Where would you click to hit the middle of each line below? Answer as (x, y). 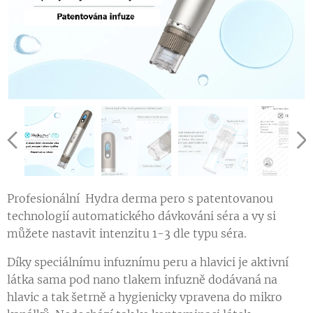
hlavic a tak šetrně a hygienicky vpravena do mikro (145, 297)
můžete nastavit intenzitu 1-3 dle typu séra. (127, 234)
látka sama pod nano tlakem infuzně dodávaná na (142, 280)
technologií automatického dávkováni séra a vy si (141, 216)
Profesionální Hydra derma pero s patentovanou (140, 199)
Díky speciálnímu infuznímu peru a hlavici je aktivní (148, 262)
